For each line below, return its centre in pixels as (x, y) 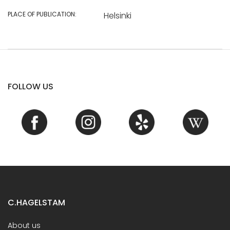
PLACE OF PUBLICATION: (42, 14)
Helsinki (117, 15)
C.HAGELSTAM (36, 202)
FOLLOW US (31, 86)
